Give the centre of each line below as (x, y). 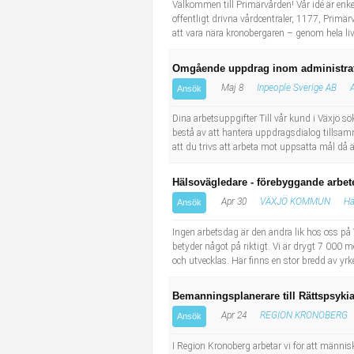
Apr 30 (233, 201)
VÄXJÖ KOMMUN (295, 201)
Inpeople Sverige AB (297, 88)
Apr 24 (233, 315)
